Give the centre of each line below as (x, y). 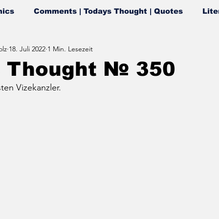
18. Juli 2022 (27, 49)
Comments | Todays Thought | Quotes (108, 11)
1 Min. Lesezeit (70, 49)
